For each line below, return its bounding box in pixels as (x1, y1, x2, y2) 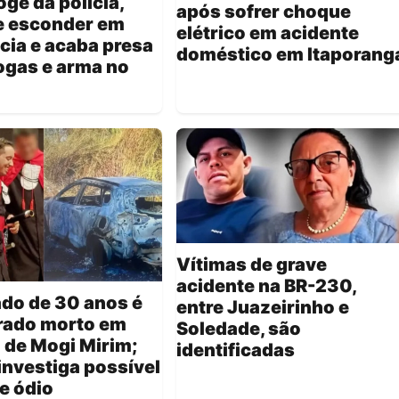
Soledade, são (176, 318, 301, 340)
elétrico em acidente (176, 21, 359, 44)
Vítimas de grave (176, 254, 327, 276)
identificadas (176, 339, 295, 362)
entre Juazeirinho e (176, 297, 349, 319)
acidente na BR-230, (176, 275, 356, 297)
